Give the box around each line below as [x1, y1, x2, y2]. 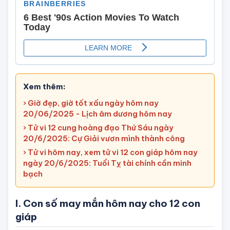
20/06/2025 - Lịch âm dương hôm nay [23, 130, 172, 141]
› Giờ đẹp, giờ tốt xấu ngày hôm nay [23, 120, 159, 130]
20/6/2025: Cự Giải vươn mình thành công [23, 155, 185, 165]
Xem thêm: [23, 103, 66, 113]
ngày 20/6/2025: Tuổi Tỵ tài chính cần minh [23, 180, 191, 190]
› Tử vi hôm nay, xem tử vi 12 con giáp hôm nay [23, 169, 198, 179]
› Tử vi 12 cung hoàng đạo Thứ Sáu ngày [23, 144, 174, 155]
